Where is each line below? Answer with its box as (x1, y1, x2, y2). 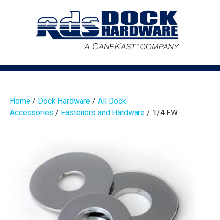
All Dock (98, 96, 126, 106)
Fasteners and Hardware (61, 108, 145, 117)
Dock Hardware (38, 96, 90, 106)
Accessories (10, 108, 54, 117)
